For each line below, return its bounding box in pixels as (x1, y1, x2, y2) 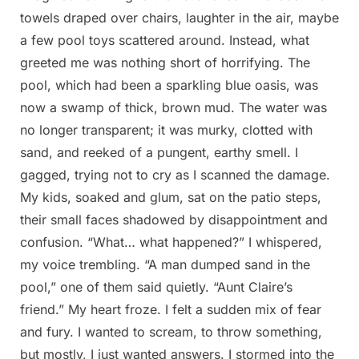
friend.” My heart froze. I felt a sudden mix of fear (20, 301, 321, 318)
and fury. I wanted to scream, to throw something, (20, 324, 322, 341)
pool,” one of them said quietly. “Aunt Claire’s (20, 279, 292, 296)
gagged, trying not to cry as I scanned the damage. (20, 167, 330, 184)
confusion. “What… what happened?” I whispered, (20, 234, 322, 251)
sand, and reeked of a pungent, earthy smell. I (20, 144, 298, 161)
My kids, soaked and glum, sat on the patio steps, (20, 189, 321, 206)
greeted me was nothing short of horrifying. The (20, 54, 310, 71)
